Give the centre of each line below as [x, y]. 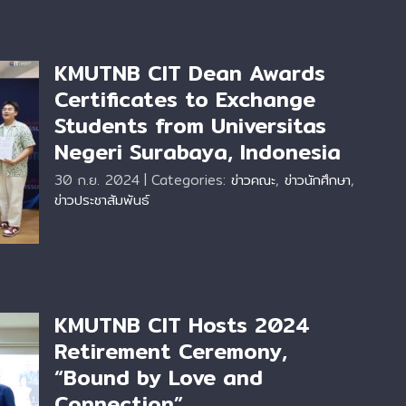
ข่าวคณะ [253, 180]
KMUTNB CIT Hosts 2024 [182, 325]
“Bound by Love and [159, 378]
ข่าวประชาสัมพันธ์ [102, 200]
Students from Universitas [190, 126]
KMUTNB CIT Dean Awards [190, 73]
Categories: [191, 180]
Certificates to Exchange [185, 100]
